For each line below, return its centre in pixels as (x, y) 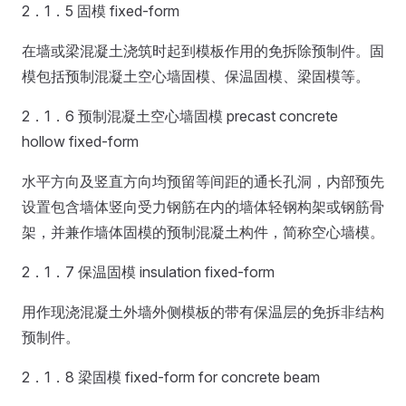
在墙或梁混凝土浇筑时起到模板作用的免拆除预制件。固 (203, 51)
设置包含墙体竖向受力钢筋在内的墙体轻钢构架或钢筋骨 (203, 207)
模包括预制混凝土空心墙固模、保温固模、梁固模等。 (196, 76)
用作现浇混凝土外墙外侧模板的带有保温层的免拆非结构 (203, 312)
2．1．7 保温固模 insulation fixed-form (148, 272)
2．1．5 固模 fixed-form (101, 11)
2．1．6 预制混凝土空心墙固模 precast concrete (180, 116)
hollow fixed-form (80, 141)
